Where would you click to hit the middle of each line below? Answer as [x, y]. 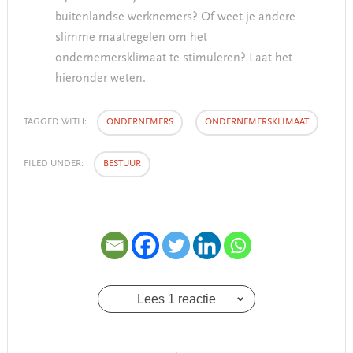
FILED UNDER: [54, 163]
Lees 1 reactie [176, 299]
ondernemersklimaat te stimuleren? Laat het [173, 58]
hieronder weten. [100, 78]
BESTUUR [122, 163]
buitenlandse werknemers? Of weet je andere [175, 17]
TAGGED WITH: [56, 122]
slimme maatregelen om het [131, 37]
